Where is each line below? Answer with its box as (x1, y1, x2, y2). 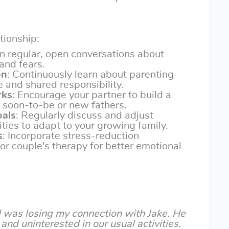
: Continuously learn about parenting (7, 70, 174, 80)
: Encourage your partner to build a (12, 90, 171, 100)
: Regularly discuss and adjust (16, 110, 153, 121)
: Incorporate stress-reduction (3, 131, 139, 141)
